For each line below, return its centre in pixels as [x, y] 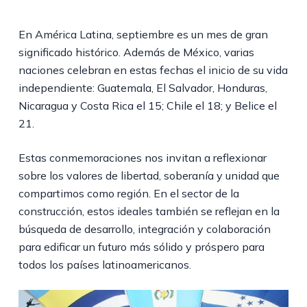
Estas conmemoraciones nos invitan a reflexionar [142, 157]
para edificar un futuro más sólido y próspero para [141, 246]
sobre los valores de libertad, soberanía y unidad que [149, 175]
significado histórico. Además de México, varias [136, 52]
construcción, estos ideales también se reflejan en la [149, 211]
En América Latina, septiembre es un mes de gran [143, 34]
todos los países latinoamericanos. [105, 264]
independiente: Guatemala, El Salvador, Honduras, [143, 87]
